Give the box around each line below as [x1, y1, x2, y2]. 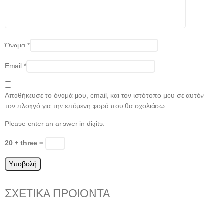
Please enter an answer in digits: [5, 120, 105, 128]
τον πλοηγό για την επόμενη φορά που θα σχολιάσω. [5, 102, 167, 110]
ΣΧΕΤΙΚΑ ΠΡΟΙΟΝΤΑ [5, 187, 110, 200]
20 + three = [5, 139, 45, 147]
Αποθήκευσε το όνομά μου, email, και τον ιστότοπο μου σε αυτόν [5, 92, 204, 100]
